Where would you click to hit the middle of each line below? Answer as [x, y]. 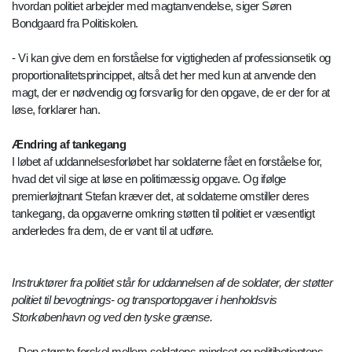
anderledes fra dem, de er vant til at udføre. [113, 231]
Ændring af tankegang [69, 145]
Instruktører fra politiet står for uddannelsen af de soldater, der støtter [172, 283]
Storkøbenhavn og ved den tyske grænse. [112, 317]
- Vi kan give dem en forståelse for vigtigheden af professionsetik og [171, 58]
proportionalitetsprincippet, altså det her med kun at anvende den [164, 75]
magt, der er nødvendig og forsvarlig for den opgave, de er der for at [171, 93]
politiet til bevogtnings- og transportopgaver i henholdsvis [145, 300]
